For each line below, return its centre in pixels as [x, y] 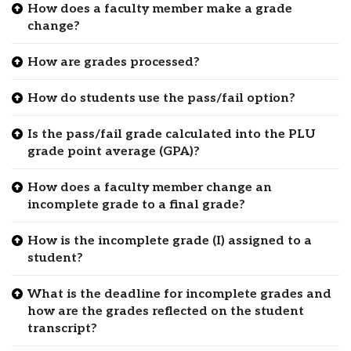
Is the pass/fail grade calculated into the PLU [172, 134]
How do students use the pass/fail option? [161, 98]
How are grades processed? [114, 62]
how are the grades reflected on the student [166, 311]
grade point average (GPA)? [114, 151]
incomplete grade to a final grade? [136, 204]
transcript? [62, 328]
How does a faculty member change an [150, 187]
